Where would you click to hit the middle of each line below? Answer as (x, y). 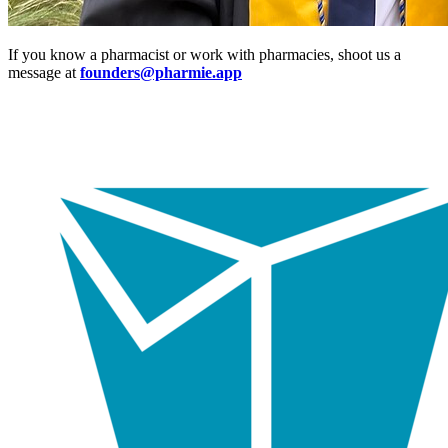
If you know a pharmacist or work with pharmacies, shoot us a (204, 55)
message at (44, 73)
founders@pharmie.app (161, 73)
